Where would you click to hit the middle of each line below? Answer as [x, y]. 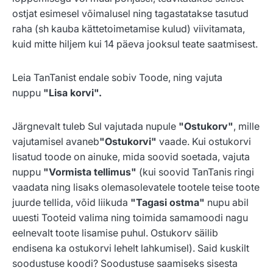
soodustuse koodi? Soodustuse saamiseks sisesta [125, 264]
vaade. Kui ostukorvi [204, 142]
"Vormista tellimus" [90, 172]
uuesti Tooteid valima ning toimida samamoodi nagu [130, 218]
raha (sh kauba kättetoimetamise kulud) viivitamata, [129, 29]
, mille [246, 126]
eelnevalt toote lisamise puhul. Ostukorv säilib [115, 233]
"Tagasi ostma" [168, 203]
